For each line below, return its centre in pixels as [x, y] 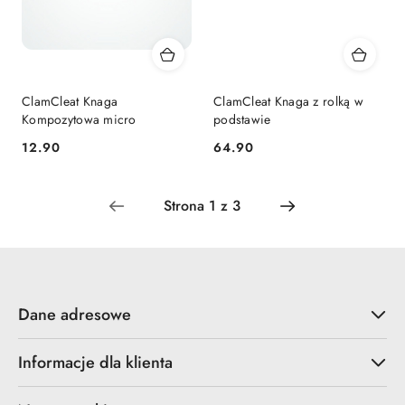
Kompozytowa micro [79, 120]
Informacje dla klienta [95, 362]
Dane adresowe [75, 314]
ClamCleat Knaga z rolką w [288, 102]
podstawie [242, 120]
